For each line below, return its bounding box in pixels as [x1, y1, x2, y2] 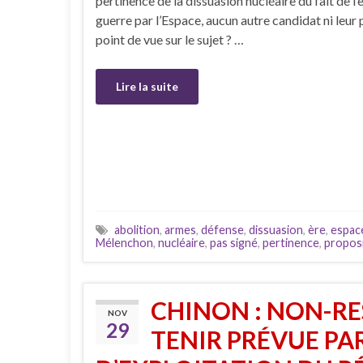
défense [201, 223, 244, 237]
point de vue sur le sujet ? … [96, 31, 244, 47]
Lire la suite [116, 79, 178, 93]
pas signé [210, 236, 258, 250]
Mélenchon [96, 236, 153, 250]
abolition [114, 223, 160, 237]
